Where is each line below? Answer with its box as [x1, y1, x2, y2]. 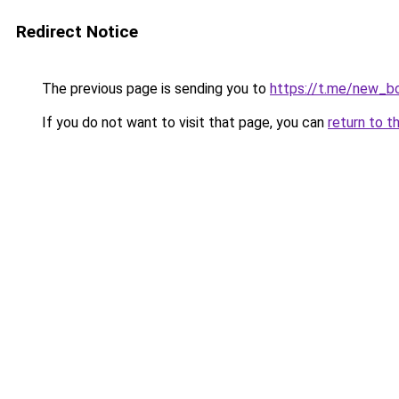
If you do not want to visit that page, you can [38, 114, 328, 131]
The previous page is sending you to [38, 80, 270, 97]
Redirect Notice [16, 21, 138, 42]
